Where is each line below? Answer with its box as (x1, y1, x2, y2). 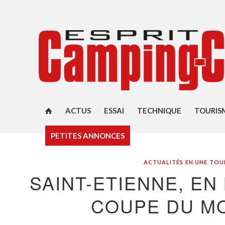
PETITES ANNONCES (50, 131, 125, 140)
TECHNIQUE (137, 106, 181, 115)
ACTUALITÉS (143, 159, 183, 165)
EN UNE (185, 159, 207, 165)
